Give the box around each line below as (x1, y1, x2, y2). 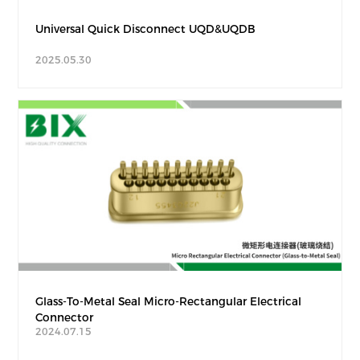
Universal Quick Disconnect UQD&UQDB (35, 22, 256, 35)
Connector (35, 310, 93, 324)
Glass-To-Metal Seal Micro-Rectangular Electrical (35, 294, 301, 308)
